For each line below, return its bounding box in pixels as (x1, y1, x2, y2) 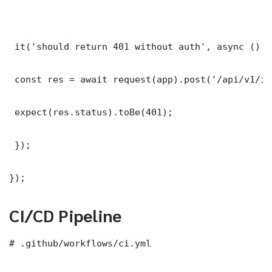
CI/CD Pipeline (9, 203, 121, 226)
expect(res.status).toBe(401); (9, 106, 173, 117)
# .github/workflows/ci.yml (9, 237, 151, 248)
